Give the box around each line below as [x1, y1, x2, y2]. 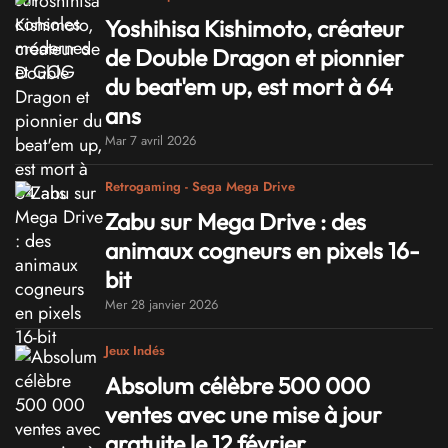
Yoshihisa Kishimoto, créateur [105, 14, 404, 44]
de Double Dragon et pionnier [105, 43, 404, 73]
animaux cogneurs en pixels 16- [105, 236, 420, 266]
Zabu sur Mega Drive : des [105, 207, 366, 237]
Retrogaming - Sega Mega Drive [105, 177, 295, 197]
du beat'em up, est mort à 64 [105, 72, 393, 102]
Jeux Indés [105, 341, 165, 361]
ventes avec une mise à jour [105, 399, 382, 429]
